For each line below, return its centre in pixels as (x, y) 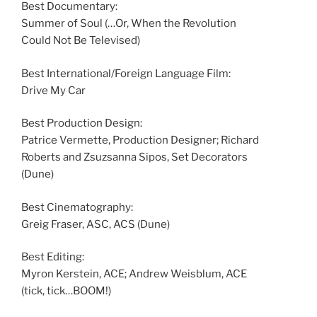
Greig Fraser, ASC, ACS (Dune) (96, 224)
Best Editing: (53, 257)
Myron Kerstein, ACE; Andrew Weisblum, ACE (134, 274)
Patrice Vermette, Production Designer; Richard (140, 140)
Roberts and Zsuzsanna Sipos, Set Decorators (134, 157)
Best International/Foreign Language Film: (126, 73)
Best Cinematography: (77, 207)
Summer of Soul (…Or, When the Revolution (129, 24)
